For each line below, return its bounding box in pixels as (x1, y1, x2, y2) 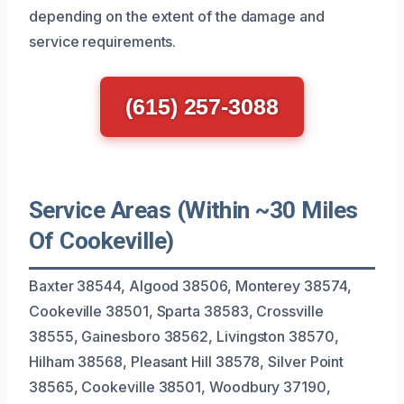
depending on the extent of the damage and (29, 6, 325, 25)
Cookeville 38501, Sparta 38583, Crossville (29, 301, 324, 320)
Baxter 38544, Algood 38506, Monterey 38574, (29, 276, 352, 295)
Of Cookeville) (29, 226, 174, 254)
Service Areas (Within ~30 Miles (29, 196, 358, 224)
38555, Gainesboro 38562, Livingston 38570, (29, 326, 339, 345)
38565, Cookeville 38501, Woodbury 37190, (29, 377, 331, 396)
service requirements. (29, 32, 177, 50)
